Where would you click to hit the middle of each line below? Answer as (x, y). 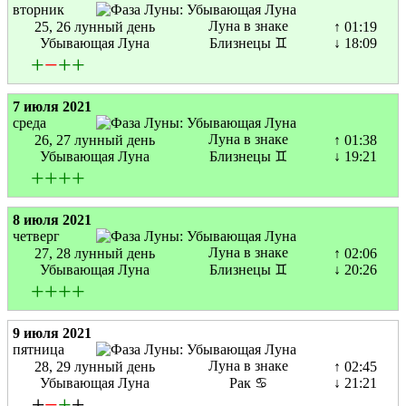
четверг (36, 237)
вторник (39, 10)
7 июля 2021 (52, 107)
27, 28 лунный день (94, 254)
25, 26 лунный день (94, 27)
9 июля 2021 (52, 333)
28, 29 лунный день (94, 367)
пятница (39, 350)
